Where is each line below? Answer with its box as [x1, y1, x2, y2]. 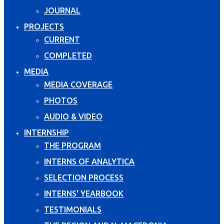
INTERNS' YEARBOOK [44, 188, 123, 198]
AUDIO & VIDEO [44, 111, 102, 121]
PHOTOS [44, 95, 77, 105]
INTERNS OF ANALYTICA [44, 156, 134, 166]
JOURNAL [44, 5, 80, 15]
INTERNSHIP [24, 127, 69, 137]
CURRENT [44, 34, 80, 44]
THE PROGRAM [44, 140, 101, 150]
